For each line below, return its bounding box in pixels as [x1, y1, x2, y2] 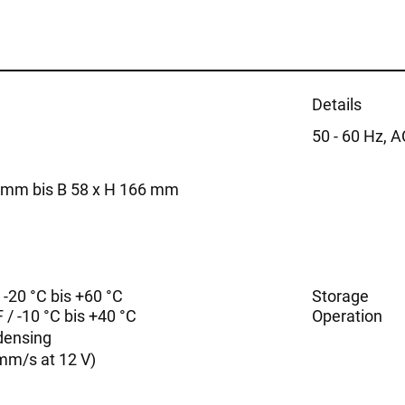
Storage [312, 285, 369, 306]
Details [312, 93, 362, 115]
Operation [312, 305, 382, 326]
